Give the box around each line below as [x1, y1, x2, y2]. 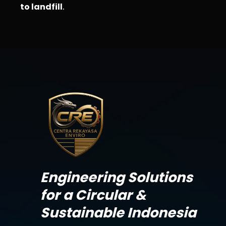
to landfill [20, 1, 63, 13]
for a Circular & [40, 186, 146, 205]
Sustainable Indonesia [40, 203, 196, 222]
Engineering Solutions [40, 168, 193, 187]
